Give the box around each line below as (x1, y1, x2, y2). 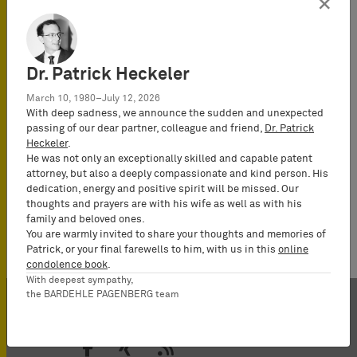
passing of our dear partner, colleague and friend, (26, 124, 265, 134)
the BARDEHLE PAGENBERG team (26, 290, 179, 300)
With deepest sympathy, (26, 276, 134, 285)
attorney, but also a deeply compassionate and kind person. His (26, 169, 328, 179)
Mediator (135, 82, 189, 96)
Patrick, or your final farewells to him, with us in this (26, 245, 278, 255)
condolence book (26, 260, 108, 270)
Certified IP (135, 25, 202, 38)
